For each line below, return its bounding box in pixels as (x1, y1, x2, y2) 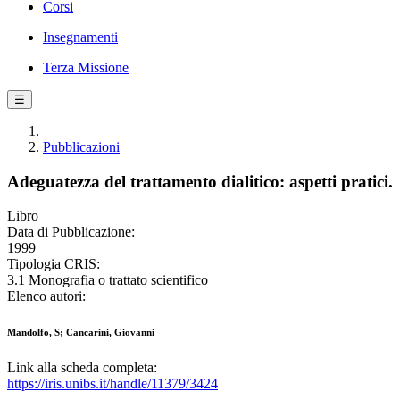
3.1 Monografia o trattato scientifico (7, 272, 208, 288)
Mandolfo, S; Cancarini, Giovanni (7, 327, 154, 338)
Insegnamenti (43, 29, 118, 45)
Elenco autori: (7, 288, 86, 304)
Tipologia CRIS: (7, 256, 100, 272)
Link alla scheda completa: (7, 360, 157, 376)
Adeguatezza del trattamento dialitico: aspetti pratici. (7, 171, 393, 191)
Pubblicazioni (43, 139, 120, 154)
